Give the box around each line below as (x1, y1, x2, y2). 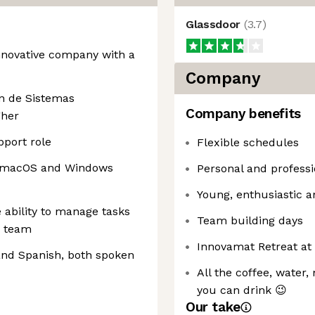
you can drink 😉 (197, 283, 287, 297)
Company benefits (186, 105, 301, 122)
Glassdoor (186, 18, 244, 31)
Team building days (197, 214, 303, 227)
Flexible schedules (197, 136, 299, 149)
